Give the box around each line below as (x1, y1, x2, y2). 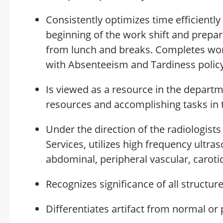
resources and (46, 98, 114, 111)
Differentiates (46, 202, 111, 216)
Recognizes (46, 177, 100, 191)
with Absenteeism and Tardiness (46, 58, 198, 71)
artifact (111, 202, 144, 216)
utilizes (89, 137, 120, 151)
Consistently (46, 13, 105, 26)
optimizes (105, 13, 150, 26)
